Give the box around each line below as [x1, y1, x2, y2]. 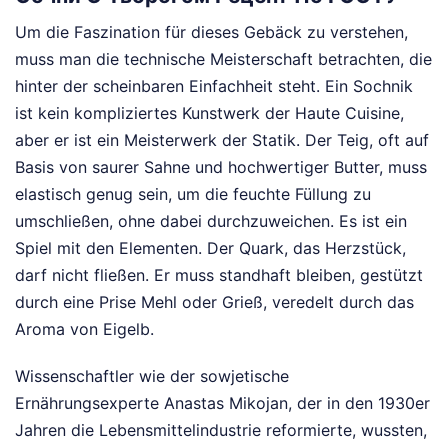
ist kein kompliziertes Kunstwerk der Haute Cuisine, [15, 103, 404, 123]
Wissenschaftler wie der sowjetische [15, 366, 289, 386]
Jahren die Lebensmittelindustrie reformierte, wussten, [15, 420, 427, 440]
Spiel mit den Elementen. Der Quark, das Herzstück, [15, 238, 406, 258]
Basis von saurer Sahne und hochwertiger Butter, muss [15, 157, 427, 177]
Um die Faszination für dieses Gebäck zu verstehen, [15, 22, 408, 42]
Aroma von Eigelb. [15, 319, 154, 339]
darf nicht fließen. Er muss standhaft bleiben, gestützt [15, 265, 423, 285]
